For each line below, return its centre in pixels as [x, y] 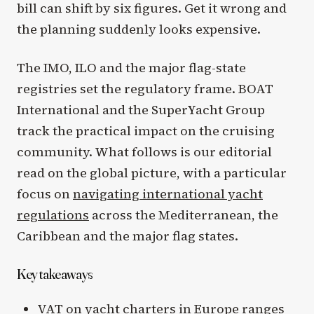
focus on [45, 193]
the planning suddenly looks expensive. [139, 29]
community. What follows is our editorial [144, 151]
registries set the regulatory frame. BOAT [145, 88]
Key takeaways [55, 273]
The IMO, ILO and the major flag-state [131, 67]
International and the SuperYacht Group [141, 109]
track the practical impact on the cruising [146, 130]
